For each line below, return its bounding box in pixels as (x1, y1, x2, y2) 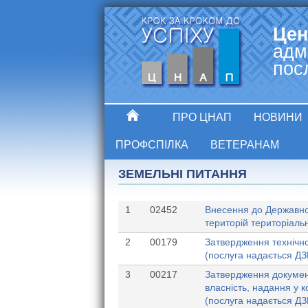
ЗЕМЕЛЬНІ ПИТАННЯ (118, 166, 247, 181)
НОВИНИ (254, 111, 303, 123)
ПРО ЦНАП (173, 111, 232, 123)
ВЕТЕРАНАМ (210, 138, 279, 151)
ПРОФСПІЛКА (115, 138, 188, 151)
